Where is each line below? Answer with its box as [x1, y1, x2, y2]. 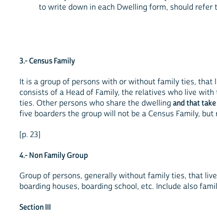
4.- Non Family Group [19, 150, 88, 160]
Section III [19, 202, 51, 213]
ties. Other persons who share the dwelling [19, 98, 173, 108]
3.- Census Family [19, 56, 75, 66]
